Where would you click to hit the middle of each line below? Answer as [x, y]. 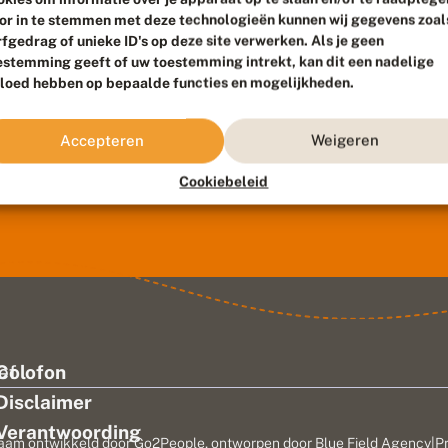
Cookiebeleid [224, 181]
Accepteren [102, 140]
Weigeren [345, 140]
